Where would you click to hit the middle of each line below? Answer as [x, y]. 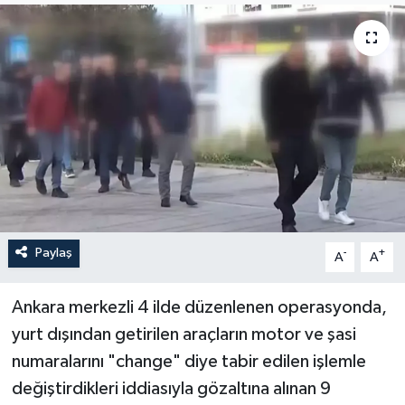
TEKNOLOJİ [91, 124]
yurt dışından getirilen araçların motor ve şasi [184, 335]
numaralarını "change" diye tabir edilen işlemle [188, 362]
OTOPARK [85, 78]
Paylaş [53, 253]
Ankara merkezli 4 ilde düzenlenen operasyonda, [199, 308]
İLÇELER [79, 32]
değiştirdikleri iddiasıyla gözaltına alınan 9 [171, 389]
